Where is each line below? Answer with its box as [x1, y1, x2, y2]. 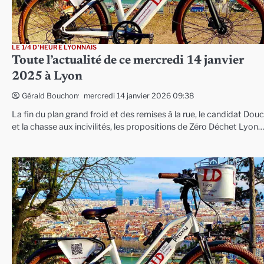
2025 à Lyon [12, 71, 82, 84]
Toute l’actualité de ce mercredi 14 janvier [12, 55, 244, 68]
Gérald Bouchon [22, 91, 78, 101]
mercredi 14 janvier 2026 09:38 [84, 91, 194, 100]
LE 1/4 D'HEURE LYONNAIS [12, 44, 97, 52]
